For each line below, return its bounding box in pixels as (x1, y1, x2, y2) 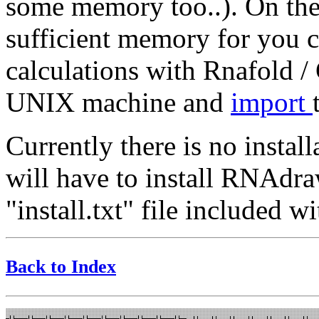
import (231, 86, 313, 117)
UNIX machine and (6, 86, 231, 117)
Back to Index (6, 256, 116, 277)
